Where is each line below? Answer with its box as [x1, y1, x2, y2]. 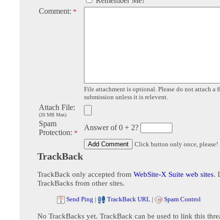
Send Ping [66, 195, 93, 203]
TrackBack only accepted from [37, 170, 134, 179]
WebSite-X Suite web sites [134, 170, 214, 179]
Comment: [39, 7, 73, 16]
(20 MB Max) [39, 112, 66, 118]
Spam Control [164, 195, 201, 203]
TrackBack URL [107, 195, 150, 203]
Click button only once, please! [135, 140, 218, 148]
